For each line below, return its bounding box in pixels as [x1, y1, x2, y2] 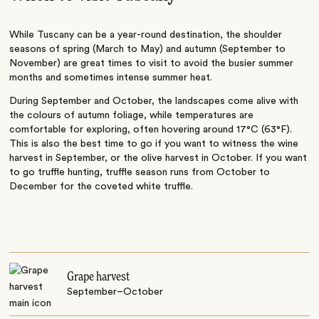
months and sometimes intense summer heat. [9, 72, 216, 83]
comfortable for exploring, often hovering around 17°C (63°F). [9, 124, 293, 135]
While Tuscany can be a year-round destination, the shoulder [9, 29, 283, 40]
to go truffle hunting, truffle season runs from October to [9, 167, 271, 177]
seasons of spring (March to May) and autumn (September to [9, 43, 286, 54]
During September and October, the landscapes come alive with [9, 95, 299, 106]
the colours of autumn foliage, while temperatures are [9, 110, 254, 120]
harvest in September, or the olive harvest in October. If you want [9, 152, 308, 163]
